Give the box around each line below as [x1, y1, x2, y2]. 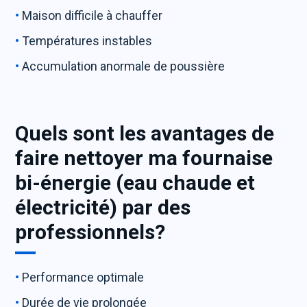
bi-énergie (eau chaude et [15, 171, 256, 195]
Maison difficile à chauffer [22, 8, 163, 23]
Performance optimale [22, 270, 145, 284]
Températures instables [22, 34, 153, 48]
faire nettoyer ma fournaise [15, 146, 273, 170]
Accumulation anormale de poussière [22, 59, 225, 73]
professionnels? [15, 220, 166, 244]
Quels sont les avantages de [15, 121, 275, 145]
